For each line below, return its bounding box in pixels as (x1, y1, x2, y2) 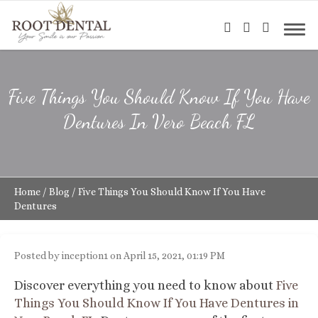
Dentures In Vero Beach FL (63, 110, 255, 133)
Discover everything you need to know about (14, 278, 276, 292)
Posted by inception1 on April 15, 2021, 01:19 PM (14, 250, 225, 261)
